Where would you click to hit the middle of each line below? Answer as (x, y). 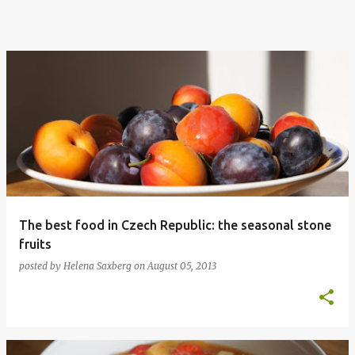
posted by (41, 266)
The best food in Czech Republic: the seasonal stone (175, 225)
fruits (35, 244)
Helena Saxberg (97, 266)
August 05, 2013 (182, 266)
